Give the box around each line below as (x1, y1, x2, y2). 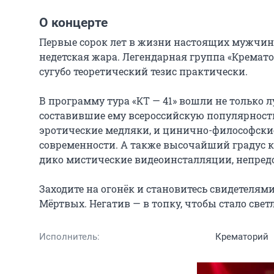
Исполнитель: (39, 231, 100, 243)
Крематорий (215, 231, 268, 243)
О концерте (39, 15, 108, 31)
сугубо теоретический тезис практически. (39, 65, 248, 78)
